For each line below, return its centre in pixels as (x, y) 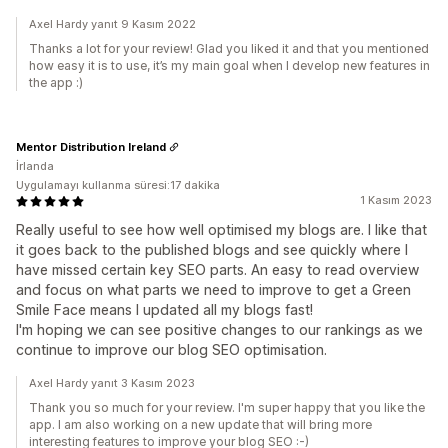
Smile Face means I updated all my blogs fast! (164, 309)
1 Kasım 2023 (396, 200)
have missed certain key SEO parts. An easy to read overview (217, 269)
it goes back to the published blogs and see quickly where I (212, 249)
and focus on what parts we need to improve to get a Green (213, 289)
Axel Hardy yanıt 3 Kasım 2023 (112, 383)
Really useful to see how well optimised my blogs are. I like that (221, 229)
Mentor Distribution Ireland (91, 146)
